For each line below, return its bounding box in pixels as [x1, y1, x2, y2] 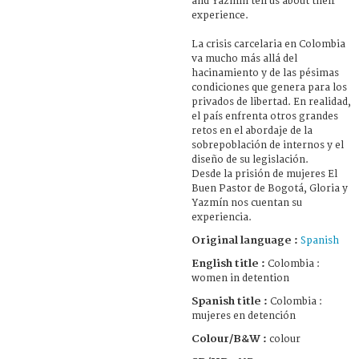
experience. [192, 9, 248, 22]
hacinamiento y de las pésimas [192, 67, 339, 79]
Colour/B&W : [192, 332, 269, 345]
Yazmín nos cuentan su [192, 196, 302, 209]
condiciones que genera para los [192, 81, 347, 94]
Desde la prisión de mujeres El [192, 167, 337, 180]
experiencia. [192, 211, 252, 224]
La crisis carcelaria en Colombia [192, 38, 345, 50]
